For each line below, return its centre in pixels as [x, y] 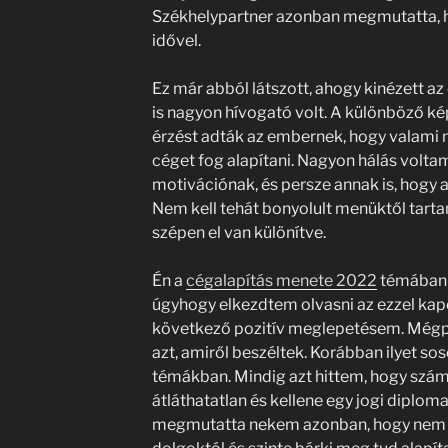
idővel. [176, 40]
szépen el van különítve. [238, 232]
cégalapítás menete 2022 [281, 280]
